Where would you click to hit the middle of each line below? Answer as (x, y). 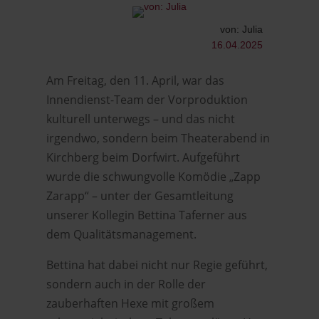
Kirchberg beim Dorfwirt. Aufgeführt (143, 157)
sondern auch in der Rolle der (126, 284)
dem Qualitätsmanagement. (121, 234)
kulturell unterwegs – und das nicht (140, 119)
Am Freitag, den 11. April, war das (135, 80)
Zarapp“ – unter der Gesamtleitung (140, 196)
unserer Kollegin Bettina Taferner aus (146, 215)
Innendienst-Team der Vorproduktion (147, 100)
